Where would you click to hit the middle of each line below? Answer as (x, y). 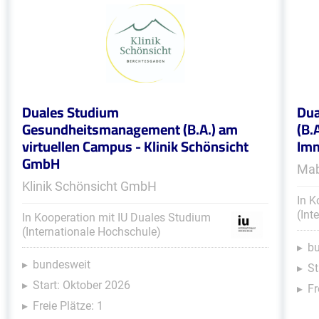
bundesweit (61, 265)
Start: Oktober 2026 (81, 285)
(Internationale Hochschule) (91, 232)
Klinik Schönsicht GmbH (89, 186)
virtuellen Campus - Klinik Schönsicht (135, 146)
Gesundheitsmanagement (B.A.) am (130, 129)
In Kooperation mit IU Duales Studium (116, 218)
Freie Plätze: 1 (68, 306)
